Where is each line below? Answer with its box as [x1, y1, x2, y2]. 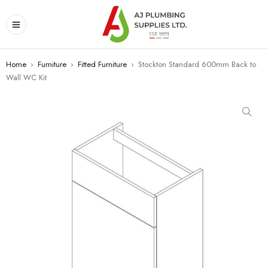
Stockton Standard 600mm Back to [138, 59, 256, 70]
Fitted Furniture [78, 59, 127, 70]
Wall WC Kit [6, 72, 47, 83]
